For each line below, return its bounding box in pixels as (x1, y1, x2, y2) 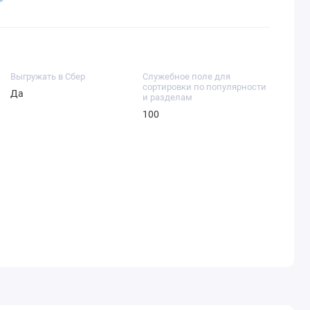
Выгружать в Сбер (10, 71, 85, 82)
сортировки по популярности (142, 81, 266, 92)
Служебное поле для (142, 71, 230, 82)
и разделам (142, 91, 192, 102)
